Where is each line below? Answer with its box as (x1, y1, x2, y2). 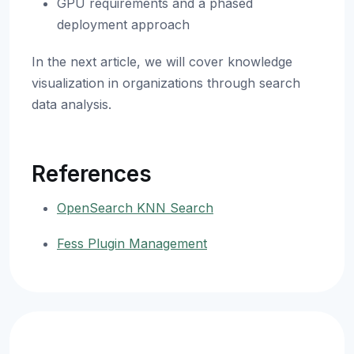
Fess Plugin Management (57, 235, 207, 251)
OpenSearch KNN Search (57, 200, 213, 216)
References (32, 160, 152, 187)
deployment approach (57, 17, 190, 32)
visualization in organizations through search (32, 75, 300, 91)
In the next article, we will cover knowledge (32, 54, 292, 70)
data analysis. (32, 96, 111, 112)
